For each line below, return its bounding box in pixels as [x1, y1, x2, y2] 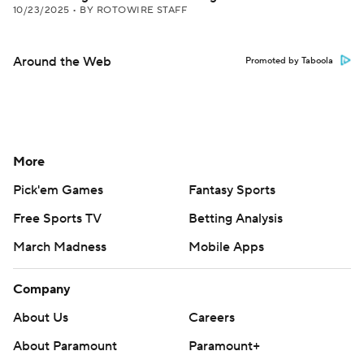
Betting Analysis [188, 210, 283, 227]
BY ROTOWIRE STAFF [80, 4, 188, 16]
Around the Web [13, 54, 111, 70]
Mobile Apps [188, 239, 264, 255]
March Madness [13, 239, 106, 255]
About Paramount [13, 338, 117, 354]
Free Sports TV [13, 210, 102, 227]
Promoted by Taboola [245, 55, 333, 67]
